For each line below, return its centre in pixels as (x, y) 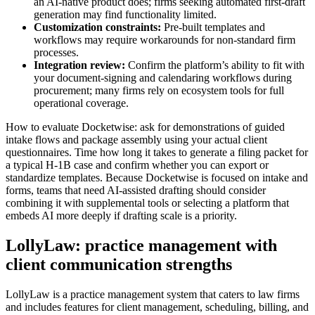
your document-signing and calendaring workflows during (163, 77)
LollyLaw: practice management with (141, 245)
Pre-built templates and (213, 27)
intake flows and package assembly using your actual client (136, 139)
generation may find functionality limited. (125, 14)
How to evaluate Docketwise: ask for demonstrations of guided (145, 127)
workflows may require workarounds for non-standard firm (165, 39)
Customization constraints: (97, 27)
